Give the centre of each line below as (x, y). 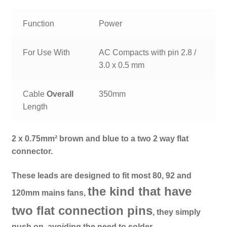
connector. (32, 152)
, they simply (176, 212)
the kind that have (139, 191)
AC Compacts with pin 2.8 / (148, 52)
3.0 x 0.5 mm (122, 65)
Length (35, 106)
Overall (60, 94)
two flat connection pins (82, 210)
